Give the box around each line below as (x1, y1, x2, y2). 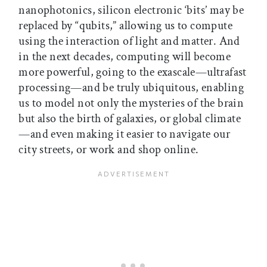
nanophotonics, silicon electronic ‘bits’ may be (18, 2, 244, 18)
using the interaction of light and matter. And (18, 33, 240, 49)
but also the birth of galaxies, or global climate (18, 110, 241, 126)
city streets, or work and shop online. (18, 141, 201, 157)
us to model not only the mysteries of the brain (18, 95, 244, 111)
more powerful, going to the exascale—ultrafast (18, 64, 247, 80)
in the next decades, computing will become (18, 48, 231, 64)
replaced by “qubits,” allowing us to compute (18, 17, 232, 33)
